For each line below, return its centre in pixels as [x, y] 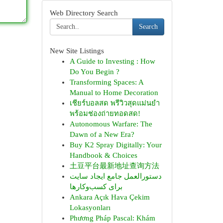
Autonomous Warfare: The [111, 124]
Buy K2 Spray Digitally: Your [115, 145]
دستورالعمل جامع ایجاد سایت [115, 176]
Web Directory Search [84, 13]
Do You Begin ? [94, 72]
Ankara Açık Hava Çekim [110, 197]
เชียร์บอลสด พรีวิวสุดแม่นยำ [114, 103]
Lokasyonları [90, 208]
